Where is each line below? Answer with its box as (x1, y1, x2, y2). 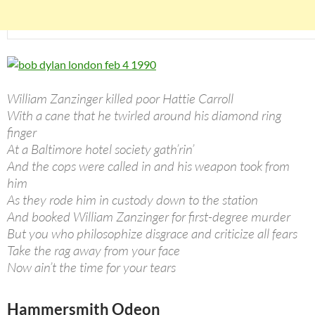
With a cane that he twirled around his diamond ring (7, 107, 281, 124)
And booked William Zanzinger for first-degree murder (7, 208, 290, 226)
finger (7, 124, 37, 141)
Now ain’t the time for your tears (7, 259, 176, 276)
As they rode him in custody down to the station (7, 191, 258, 209)
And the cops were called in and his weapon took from (7, 157, 290, 175)
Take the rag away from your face (7, 242, 180, 259)
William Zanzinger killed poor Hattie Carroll (7, 90, 233, 108)
